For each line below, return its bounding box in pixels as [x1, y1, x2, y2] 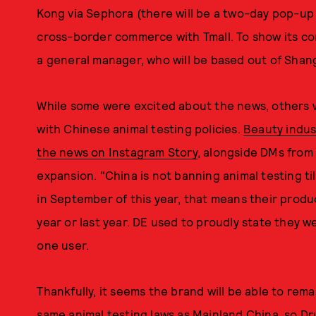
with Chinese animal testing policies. [37, 121, 243, 135]
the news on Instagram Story [37, 145, 197, 159]
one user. [37, 238, 90, 252]
